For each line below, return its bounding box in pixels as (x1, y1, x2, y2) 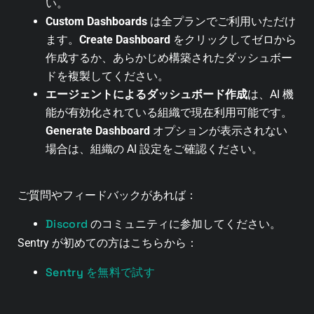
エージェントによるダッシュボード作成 (46, 87, 247, 101)
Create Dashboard (79, 32, 170, 46)
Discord (46, 217, 88, 232)
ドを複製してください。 (46, 69, 169, 83)
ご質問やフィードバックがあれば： (18, 188, 197, 202)
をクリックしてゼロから (170, 32, 296, 46)
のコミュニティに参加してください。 (88, 217, 282, 231)
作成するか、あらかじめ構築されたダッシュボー (46, 50, 292, 64)
